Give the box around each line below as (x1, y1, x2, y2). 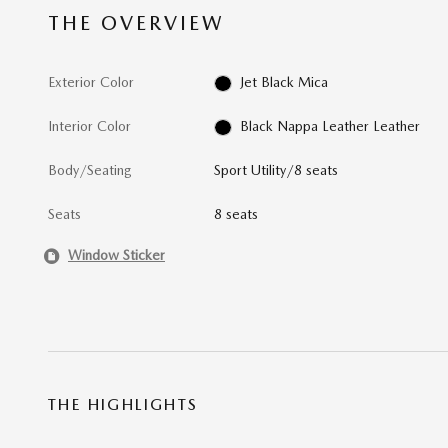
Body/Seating (48, 161, 132, 178)
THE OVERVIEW (48, 10, 225, 35)
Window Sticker (68, 247, 165, 264)
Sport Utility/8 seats (214, 161, 339, 178)
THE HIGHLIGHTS (48, 394, 199, 414)
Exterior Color (48, 73, 134, 90)
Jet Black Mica (239, 73, 328, 90)
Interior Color (48, 117, 131, 134)
